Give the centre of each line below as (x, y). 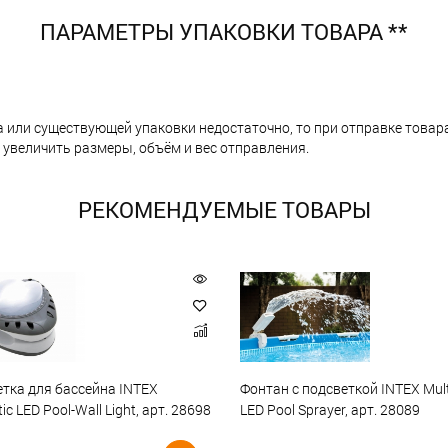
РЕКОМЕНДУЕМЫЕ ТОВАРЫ (224, 209)
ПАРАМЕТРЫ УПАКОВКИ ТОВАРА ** (224, 31)
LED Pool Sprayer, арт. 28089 (330, 410)
